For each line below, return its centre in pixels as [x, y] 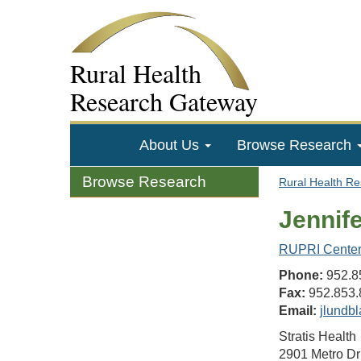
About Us [171, 145]
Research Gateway [164, 101]
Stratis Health [317, 336]
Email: [298, 311]
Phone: [301, 275]
